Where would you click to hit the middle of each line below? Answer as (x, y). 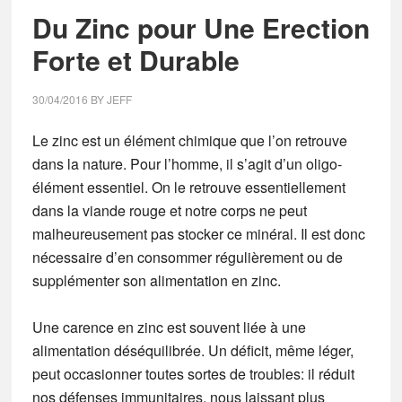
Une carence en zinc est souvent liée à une (169, 327)
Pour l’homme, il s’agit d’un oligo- (236, 164)
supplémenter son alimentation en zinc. (156, 280)
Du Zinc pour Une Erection (201, 27)
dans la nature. (81, 164)
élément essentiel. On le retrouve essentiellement (188, 187)
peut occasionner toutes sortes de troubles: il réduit (193, 374)
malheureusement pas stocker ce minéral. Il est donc (198, 234)
